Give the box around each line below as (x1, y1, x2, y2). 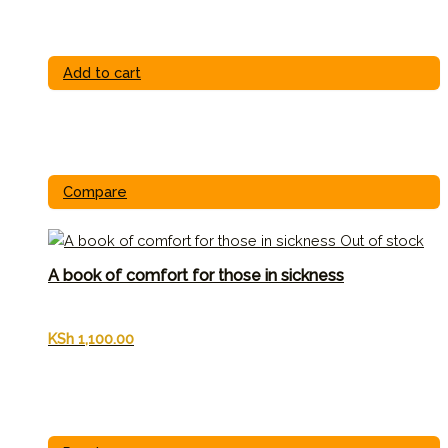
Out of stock (340, 231, 424, 249)
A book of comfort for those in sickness (48, 266, 344, 286)
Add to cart (63, 64, 141, 82)
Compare (63, 182, 127, 200)
